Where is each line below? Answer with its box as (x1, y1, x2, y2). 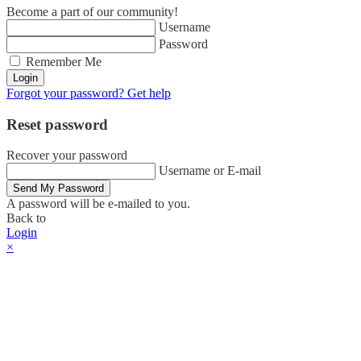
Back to (6, 211, 46, 226)
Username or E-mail (159, 164, 261, 178)
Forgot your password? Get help (6, 86, 171, 101)
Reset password (6, 115, 108, 133)
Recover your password (6, 148, 127, 163)
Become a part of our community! (6, 5, 178, 19)
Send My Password (13, 182, 104, 195)
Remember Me (23, 55, 102, 69)
